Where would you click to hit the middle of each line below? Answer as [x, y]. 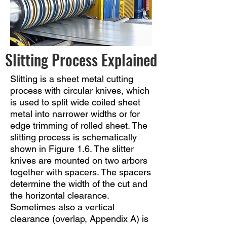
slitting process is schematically [73, 137]
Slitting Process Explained [81, 60]
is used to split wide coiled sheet [75, 102]
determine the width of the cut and [79, 184]
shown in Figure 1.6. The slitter [72, 149]
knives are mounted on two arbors [79, 160]
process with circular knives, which [80, 90]
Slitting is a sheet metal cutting [72, 79]
